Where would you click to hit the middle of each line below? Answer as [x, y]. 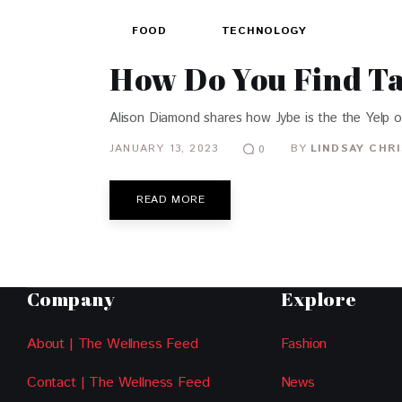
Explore [319, 299]
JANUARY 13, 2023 [164, 149]
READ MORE [171, 199]
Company [71, 299]
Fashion [304, 345]
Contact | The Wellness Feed [118, 383]
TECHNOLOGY [264, 31]
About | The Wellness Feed [113, 345]
